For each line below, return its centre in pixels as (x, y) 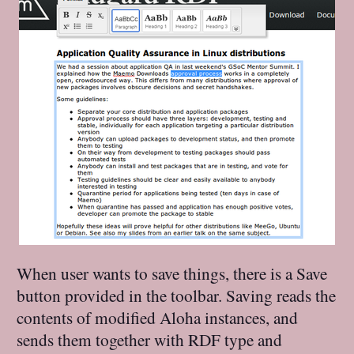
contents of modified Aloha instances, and (158, 317)
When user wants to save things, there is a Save (172, 273)
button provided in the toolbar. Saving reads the (177, 295)
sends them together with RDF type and (150, 339)
